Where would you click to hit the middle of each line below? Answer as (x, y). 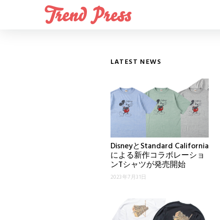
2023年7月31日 (128, 177)
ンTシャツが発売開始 (148, 165)
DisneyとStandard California (159, 146)
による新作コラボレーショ (157, 156)
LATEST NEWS (136, 62)
